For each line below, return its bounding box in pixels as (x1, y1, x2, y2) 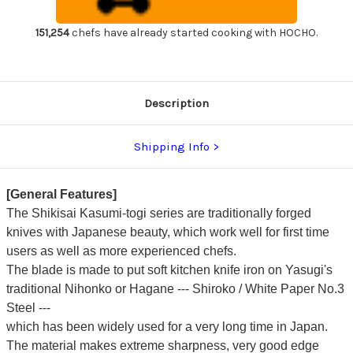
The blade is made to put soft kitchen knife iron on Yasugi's (6, 263, 333, 277)
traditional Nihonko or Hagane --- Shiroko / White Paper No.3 (6, 282, 344, 296)
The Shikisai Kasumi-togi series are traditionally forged (6, 206, 311, 221)
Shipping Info (134, 139, 210, 154)
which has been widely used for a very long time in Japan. (6, 320, 328, 334)
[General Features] (6, 188, 117, 202)
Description (144, 96, 209, 111)
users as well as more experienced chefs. (6, 244, 236, 258)
